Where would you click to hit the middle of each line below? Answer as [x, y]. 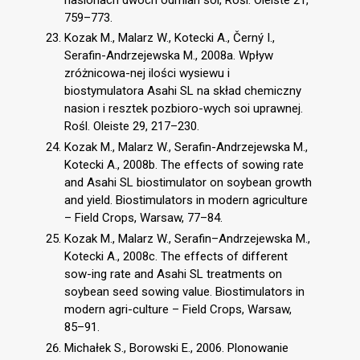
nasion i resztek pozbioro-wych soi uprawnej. [184, 109]
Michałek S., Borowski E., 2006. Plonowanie [176, 348]
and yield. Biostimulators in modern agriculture [186, 200]
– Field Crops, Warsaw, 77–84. [143, 218]
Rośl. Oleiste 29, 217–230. [132, 127]
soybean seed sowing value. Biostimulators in [184, 291]
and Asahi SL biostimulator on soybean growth [188, 182]
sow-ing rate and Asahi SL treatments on [173, 274]
